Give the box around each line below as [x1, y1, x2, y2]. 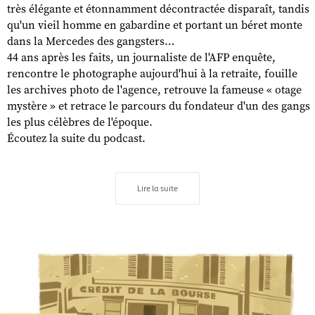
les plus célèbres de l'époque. [7, 115, 153, 129]
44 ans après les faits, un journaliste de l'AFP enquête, [7, 50, 276, 65]
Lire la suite [137, 183, 178, 193]
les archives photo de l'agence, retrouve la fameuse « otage [7, 82, 302, 97]
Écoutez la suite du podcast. [7, 131, 146, 146]
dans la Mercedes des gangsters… [7, 34, 174, 49]
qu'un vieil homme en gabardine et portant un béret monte [7, 18, 302, 32]
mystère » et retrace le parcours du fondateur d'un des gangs [7, 98, 310, 113]
